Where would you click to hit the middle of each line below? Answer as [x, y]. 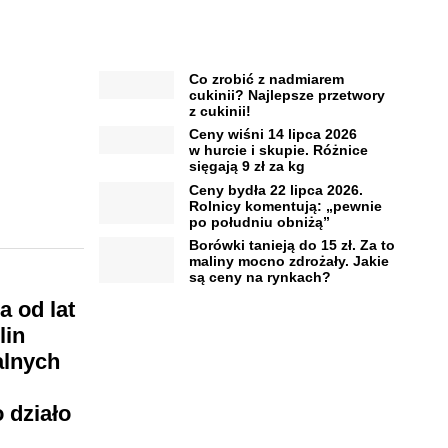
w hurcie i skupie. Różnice [278, 150]
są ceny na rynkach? [259, 277]
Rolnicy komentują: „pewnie [285, 205]
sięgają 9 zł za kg [246, 166]
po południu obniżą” [259, 221]
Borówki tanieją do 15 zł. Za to [291, 245]
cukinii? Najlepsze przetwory [286, 94]
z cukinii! [219, 110]
